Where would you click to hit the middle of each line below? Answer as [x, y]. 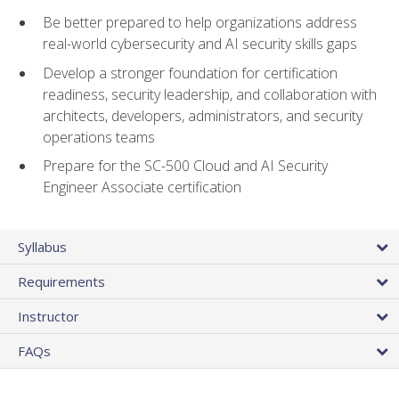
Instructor [49, 317]
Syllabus [42, 247]
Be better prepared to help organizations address [200, 23]
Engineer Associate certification [142, 187]
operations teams [99, 137]
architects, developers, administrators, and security [203, 115]
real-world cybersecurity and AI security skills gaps [200, 44]
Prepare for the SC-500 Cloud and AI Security [185, 166]
